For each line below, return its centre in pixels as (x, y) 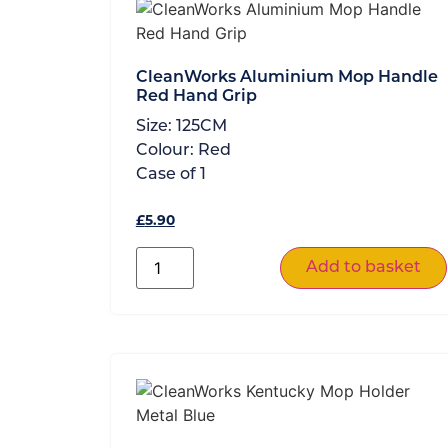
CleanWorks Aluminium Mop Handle (286, 77)
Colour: (166, 150)
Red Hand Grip (196, 96)
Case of (167, 174)
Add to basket (363, 267)
